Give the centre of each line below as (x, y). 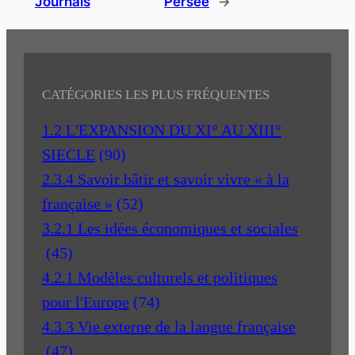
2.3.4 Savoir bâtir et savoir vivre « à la (165, 179)
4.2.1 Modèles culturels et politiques (159, 277)
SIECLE (68, 154)
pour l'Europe (85, 302)
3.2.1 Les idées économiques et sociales (170, 228)
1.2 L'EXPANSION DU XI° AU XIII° (161, 130)
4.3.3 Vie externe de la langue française (168, 326)
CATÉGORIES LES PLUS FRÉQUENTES (155, 94)
